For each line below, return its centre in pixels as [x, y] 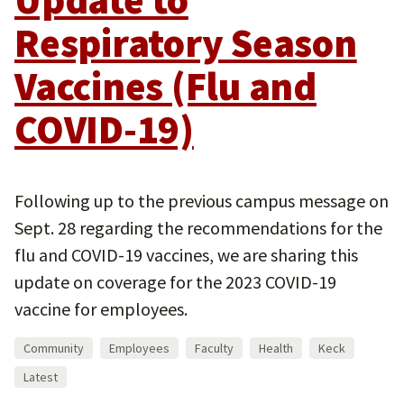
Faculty [214, 348]
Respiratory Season [186, 43]
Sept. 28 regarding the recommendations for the [198, 228]
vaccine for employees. [101, 309]
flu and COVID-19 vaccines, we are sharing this [186, 255]
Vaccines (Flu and [165, 86]
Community [54, 348]
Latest [41, 377]
